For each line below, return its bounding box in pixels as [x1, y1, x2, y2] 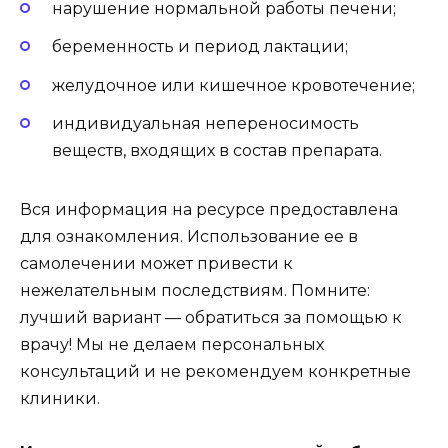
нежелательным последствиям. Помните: [20, 280, 370, 300]
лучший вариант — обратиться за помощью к [20, 307, 402, 327]
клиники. [20, 388, 100, 408]
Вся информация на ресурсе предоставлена [20, 199, 398, 219]
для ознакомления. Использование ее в [20, 226, 358, 246]
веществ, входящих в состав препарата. [52, 140, 382, 160]
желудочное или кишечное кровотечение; [52, 75, 415, 95]
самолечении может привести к [20, 253, 293, 273]
